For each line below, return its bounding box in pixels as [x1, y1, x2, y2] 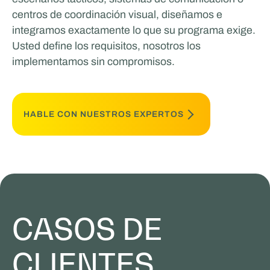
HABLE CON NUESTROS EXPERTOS [24, 109, 184, 119]
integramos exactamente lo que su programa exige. [11, 24, 256, 36]
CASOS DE [11, 211, 162, 246]
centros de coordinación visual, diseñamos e [11, 8, 222, 20]
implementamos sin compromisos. [11, 55, 175, 67]
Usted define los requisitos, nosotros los [11, 39, 201, 52]
